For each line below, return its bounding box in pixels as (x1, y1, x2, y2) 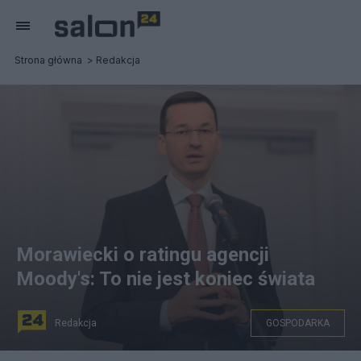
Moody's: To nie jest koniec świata (16, 268, 315, 290)
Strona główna (15, 54, 82, 66)
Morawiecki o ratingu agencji (16, 243, 269, 266)
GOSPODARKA (266, 317, 330, 329)
